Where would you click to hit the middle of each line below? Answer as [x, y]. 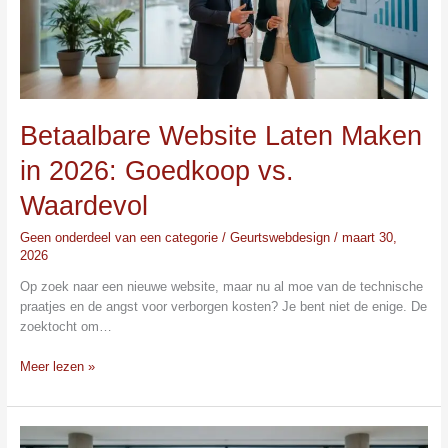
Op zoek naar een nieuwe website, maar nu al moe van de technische [221, 287]
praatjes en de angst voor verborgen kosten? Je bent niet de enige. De [223, 307]
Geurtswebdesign [281, 237]
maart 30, [369, 237]
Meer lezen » [57, 366]
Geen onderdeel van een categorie [118, 237]
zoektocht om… [65, 327]
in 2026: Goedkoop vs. [156, 171]
